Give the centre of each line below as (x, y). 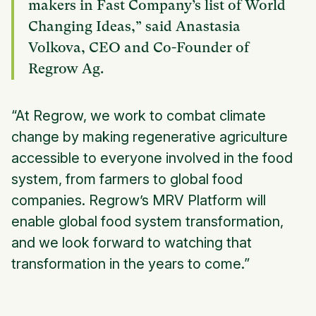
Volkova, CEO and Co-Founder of (139, 48)
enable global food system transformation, (147, 222)
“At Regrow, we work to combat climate (139, 116)
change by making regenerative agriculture (150, 137)
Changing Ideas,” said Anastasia (134, 27)
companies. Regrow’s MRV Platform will (139, 201)
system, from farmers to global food (127, 180)
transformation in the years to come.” (130, 264)
